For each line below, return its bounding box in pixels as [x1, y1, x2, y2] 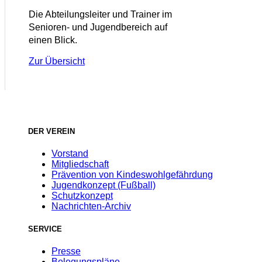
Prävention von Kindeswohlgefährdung [51, 169, 213, 180]
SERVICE [28, 224, 62, 233]
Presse [51, 246, 81, 257]
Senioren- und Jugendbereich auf [29, 22, 167, 33]
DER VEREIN [28, 126, 75, 136]
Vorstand [51, 148, 88, 158]
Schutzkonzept [51, 190, 113, 201]
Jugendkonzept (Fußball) [51, 180, 156, 190]
